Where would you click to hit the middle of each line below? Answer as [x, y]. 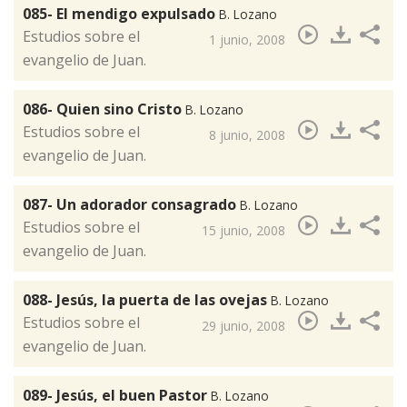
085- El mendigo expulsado [121, 14]
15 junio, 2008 [243, 231]
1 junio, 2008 [247, 40]
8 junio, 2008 [247, 135]
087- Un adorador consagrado [131, 205]
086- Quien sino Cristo [104, 109]
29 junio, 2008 [243, 326]
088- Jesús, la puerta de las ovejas [147, 300]
